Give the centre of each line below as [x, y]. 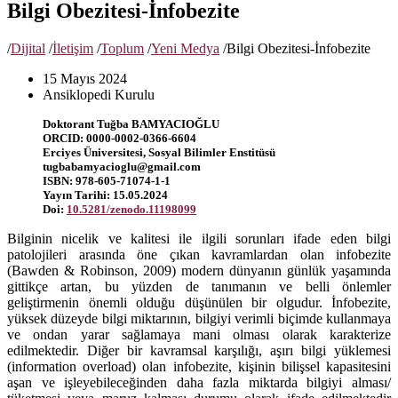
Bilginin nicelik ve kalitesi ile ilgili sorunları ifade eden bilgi [199, 238]
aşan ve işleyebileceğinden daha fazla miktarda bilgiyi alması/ [199, 382]
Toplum [122, 48]
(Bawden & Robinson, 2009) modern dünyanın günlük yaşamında [199, 270]
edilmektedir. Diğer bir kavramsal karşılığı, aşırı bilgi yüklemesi [199, 350]
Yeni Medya [185, 48]
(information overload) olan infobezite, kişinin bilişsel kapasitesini [199, 366]
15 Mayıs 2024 [85, 78]
